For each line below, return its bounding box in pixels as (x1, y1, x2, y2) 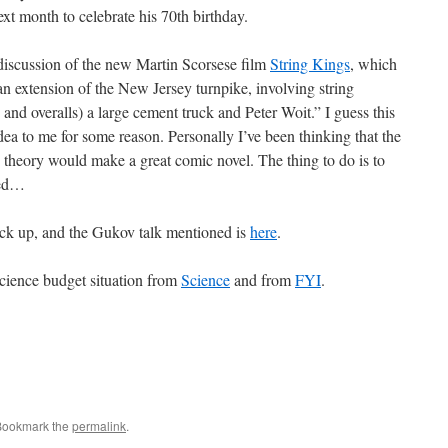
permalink (72, 417, 126, 434)
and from (230, 269, 295, 290)
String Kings (270, 53, 350, 74)
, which (350, 53, 397, 74)
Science (181, 269, 230, 290)
